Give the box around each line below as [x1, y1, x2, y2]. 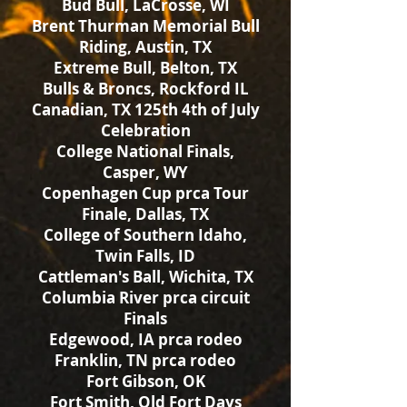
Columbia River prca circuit [41, 287, 250, 308]
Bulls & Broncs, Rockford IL [42, 78, 249, 99]
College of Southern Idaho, [44, 224, 247, 245]
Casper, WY [103, 162, 188, 183]
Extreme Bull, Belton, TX [54, 57, 237, 78]
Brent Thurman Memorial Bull [31, 15, 260, 36]
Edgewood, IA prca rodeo [48, 329, 243, 350]
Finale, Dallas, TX [82, 203, 209, 224]
